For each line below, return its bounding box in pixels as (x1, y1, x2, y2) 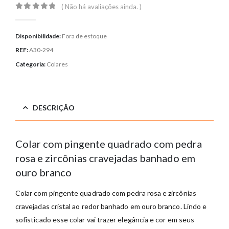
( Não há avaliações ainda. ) (61, 3, 142, 11)
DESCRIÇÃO (33, 103, 75, 112)
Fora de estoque (62, 32, 107, 40)
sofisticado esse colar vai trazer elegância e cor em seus (15, 215, 194, 224)
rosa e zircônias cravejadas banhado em (15, 152, 195, 165)
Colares (47, 60, 68, 68)
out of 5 (21, 12, 63, 19)
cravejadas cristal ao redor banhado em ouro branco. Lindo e (15, 202, 207, 211)
